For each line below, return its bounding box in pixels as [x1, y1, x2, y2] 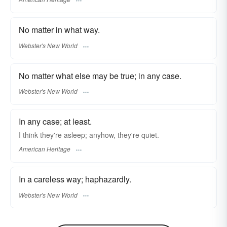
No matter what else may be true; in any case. [19, 69, 181, 82]
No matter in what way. [19, 24, 100, 36]
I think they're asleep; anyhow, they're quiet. [19, 129, 159, 140]
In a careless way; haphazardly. [19, 173, 131, 185]
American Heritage [19, 144, 70, 154]
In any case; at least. [19, 115, 92, 127]
